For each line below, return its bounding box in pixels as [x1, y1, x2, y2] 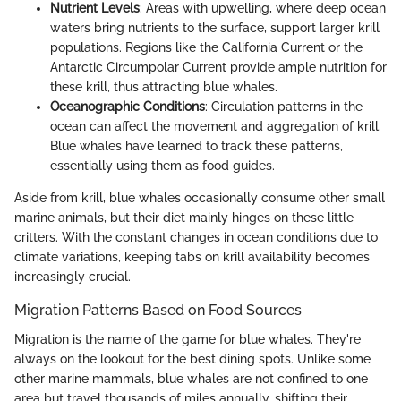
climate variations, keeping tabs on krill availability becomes [14, 250, 370, 265]
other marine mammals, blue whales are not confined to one [14, 371, 368, 386]
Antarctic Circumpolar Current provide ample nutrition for [50, 60, 387, 75]
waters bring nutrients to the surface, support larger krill [50, 21, 380, 36]
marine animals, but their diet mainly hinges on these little [14, 210, 354, 226]
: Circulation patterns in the [205, 99, 363, 115]
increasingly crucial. [14, 269, 131, 285]
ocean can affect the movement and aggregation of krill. [50, 119, 381, 134]
